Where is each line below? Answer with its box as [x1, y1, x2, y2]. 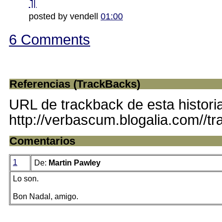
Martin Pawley [49, 159, 101, 167]
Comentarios [9, 135, 75, 147]
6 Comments [9, 32, 90, 48]
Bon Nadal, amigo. [13, 192, 78, 201]
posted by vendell [29, 11, 101, 21]
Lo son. [13, 174, 39, 183]
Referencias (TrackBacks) [9, 78, 140, 90]
